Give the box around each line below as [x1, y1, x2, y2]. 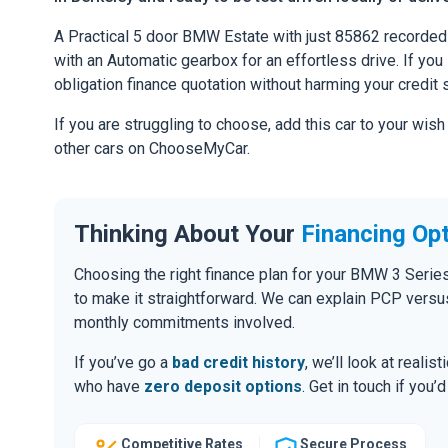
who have [74, 376, 144, 396]
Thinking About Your [74, 219, 301, 248]
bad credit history [172, 352, 305, 372]
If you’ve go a [74, 352, 172, 372]
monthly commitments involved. [74, 312, 295, 332]
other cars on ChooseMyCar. [54, 139, 250, 159]
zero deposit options [144, 376, 302, 396]
